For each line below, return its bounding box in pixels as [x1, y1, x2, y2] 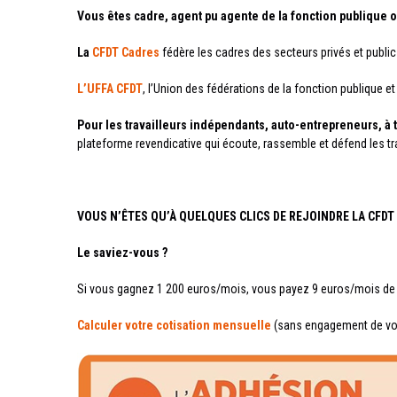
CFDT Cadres [92, 45, 160, 60]
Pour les [77, 118, 122, 133]
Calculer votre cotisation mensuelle [77, 318, 271, 333]
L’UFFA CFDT [77, 82, 143, 97]
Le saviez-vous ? [77, 245, 167, 261]
